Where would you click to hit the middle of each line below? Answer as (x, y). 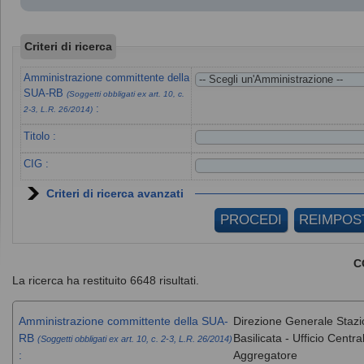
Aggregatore (265, 355)
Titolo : (40, 136)
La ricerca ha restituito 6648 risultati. (105, 280)
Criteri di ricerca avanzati (115, 193)
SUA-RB (45, 93)
